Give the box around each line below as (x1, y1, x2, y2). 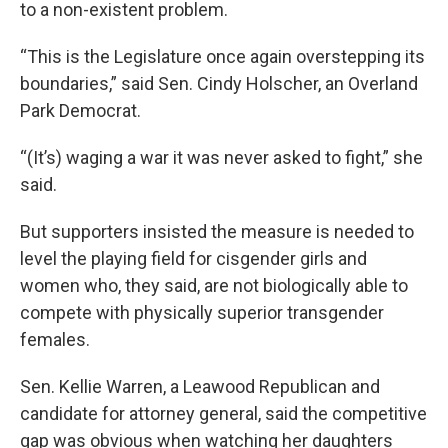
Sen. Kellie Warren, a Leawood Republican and (20, 376, 380, 398)
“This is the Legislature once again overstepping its (20, 46, 425, 68)
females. (20, 329, 90, 351)
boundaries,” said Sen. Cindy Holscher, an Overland (20, 73, 418, 95)
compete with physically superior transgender (20, 302, 384, 324)
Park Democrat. (20, 100, 141, 122)
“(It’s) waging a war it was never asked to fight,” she (20, 147, 423, 169)
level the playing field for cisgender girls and (20, 248, 367, 270)
